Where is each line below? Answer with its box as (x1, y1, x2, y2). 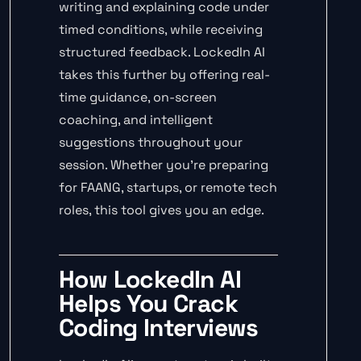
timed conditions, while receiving (59, 21, 263, 39)
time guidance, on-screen (59, 89, 217, 106)
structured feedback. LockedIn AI (59, 44, 265, 61)
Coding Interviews (59, 312, 259, 344)
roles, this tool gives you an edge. (59, 201, 264, 219)
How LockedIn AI (59, 263, 241, 296)
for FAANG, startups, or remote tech (59, 179, 277, 197)
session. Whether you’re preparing (59, 156, 268, 174)
